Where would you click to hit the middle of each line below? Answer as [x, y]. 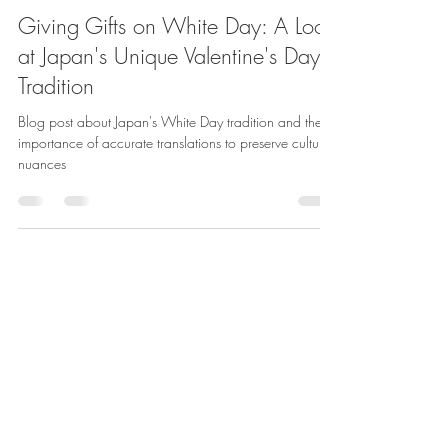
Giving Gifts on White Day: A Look [176, 71]
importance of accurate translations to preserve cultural [176, 187]
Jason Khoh [89, 11]
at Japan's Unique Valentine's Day [169, 101]
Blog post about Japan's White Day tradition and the [170, 166]
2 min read [181, 29]
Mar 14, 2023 [97, 29]
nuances [42, 208]
